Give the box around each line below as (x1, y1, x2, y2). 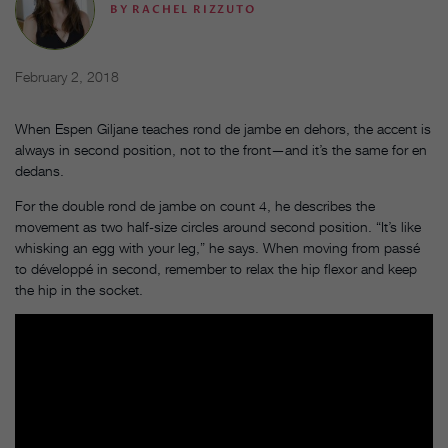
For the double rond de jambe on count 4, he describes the (15, 196, 375, 214)
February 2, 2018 (15, 67, 119, 85)
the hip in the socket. (15, 280, 143, 298)
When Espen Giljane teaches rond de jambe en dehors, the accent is (15, 119, 431, 137)
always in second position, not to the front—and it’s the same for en (15, 140, 427, 158)
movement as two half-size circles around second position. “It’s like (15, 217, 421, 235)
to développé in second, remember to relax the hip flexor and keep (15, 259, 417, 277)
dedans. (15, 161, 64, 179)
